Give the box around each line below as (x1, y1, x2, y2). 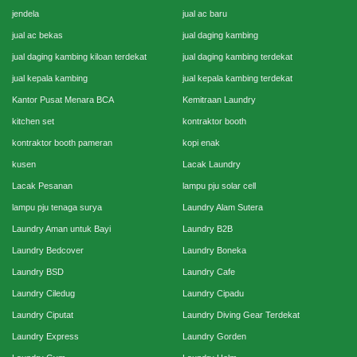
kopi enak (182, 138, 220, 148)
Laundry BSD (12, 267, 64, 277)
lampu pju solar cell (182, 181, 256, 191)
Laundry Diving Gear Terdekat (182, 310, 300, 320)
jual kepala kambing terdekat (182, 73, 292, 84)
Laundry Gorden (182, 331, 246, 342)
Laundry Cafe (182, 267, 235, 277)
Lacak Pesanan (12, 181, 73, 191)
